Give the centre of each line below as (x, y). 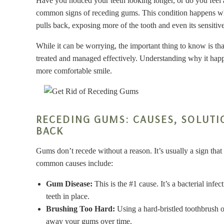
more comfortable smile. (74, 71)
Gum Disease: (69, 183)
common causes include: (74, 163)
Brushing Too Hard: (80, 208)
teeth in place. (68, 196)
